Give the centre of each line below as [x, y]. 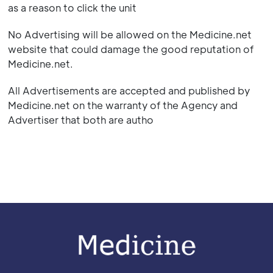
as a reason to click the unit [72, 8]
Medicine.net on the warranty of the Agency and [122, 105]
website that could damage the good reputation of [130, 49]
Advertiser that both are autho [80, 120]
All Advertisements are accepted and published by [129, 90]
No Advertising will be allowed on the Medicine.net [129, 34]
